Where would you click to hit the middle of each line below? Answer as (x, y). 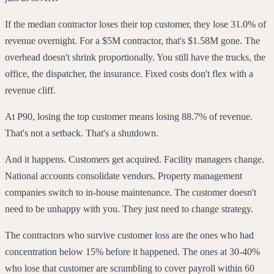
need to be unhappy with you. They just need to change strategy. (129, 209)
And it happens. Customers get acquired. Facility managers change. (135, 160)
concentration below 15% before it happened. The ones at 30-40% (132, 252)
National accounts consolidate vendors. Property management (124, 176)
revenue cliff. (30, 91)
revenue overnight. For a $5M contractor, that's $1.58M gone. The (132, 41)
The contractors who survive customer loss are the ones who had (129, 235)
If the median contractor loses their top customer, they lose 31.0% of (135, 24)
